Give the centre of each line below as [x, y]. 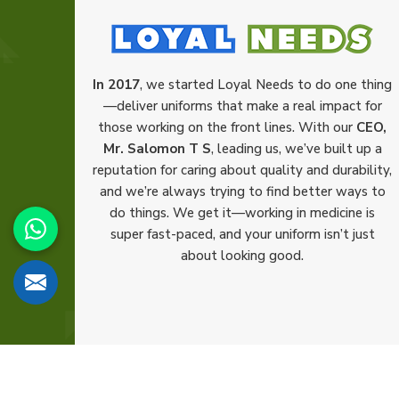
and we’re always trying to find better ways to [242, 191]
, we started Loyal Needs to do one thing [266, 85]
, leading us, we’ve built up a [296, 149]
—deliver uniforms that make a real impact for [242, 106]
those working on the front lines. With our [227, 127]
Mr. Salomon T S [157, 149]
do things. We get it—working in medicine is [242, 213]
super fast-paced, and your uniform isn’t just [242, 234]
